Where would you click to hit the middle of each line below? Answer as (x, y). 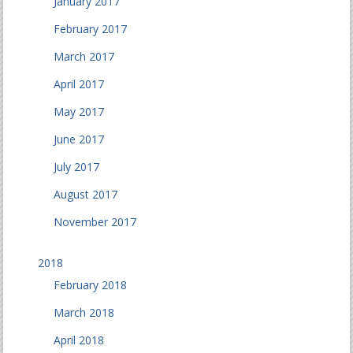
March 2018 (84, 312)
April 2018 (79, 340)
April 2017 (79, 84)
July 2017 (77, 167)
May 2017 (79, 111)
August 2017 (86, 194)
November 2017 (95, 222)
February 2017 (91, 29)
